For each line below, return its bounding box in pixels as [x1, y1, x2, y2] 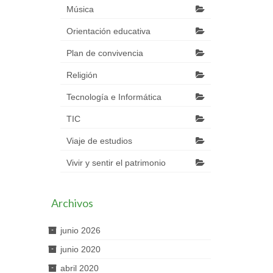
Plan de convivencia [66, 48, 143, 58]
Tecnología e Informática [66, 92, 161, 102]
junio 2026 [60, 225, 101, 236]
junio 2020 [60, 244, 101, 255]
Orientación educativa [66, 26, 151, 37]
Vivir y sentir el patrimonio [66, 158, 166, 168]
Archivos [51, 196, 93, 210]
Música [66, 4, 94, 15]
